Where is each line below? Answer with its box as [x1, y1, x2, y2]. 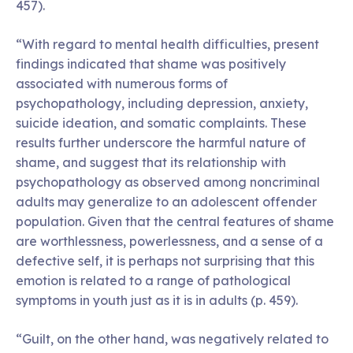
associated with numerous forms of [16, 75, 228, 91]
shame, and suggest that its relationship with [16, 154, 286, 170]
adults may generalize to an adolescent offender [16, 193, 317, 210]
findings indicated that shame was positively [16, 55, 286, 72]
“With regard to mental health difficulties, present [16, 35, 319, 52]
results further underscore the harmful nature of [16, 134, 306, 150]
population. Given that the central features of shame [16, 213, 334, 229]
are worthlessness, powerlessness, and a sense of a [16, 232, 323, 249]
